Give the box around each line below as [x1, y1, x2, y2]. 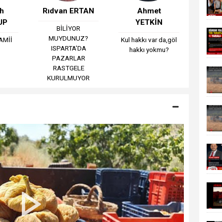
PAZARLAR [52, 54, 85, 62]
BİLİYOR [56, 24, 81, 32]
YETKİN [135, 17, 163, 27]
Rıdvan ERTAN [43, 6, 95, 15]
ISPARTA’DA [51, 44, 86, 52]
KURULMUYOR [47, 73, 90, 82]
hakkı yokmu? [129, 45, 169, 54]
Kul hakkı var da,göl [121, 35, 177, 44]
